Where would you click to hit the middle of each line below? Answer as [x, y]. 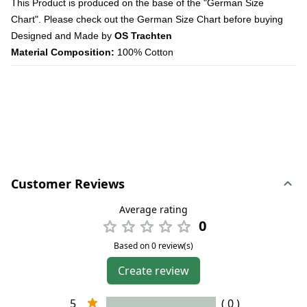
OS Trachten [143, 35]
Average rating [153, 209]
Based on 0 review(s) [153, 245]
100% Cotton [144, 52]
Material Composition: [63, 52]
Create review [153, 270]
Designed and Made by [63, 35]
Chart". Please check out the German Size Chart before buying [147, 19]
